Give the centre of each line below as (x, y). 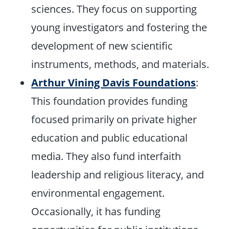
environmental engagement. (98, 193)
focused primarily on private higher (114, 119)
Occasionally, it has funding (96, 211)
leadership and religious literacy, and (118, 175)
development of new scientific (102, 46)
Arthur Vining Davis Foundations (114, 83)
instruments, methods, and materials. (120, 64)
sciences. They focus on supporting (114, 9)
